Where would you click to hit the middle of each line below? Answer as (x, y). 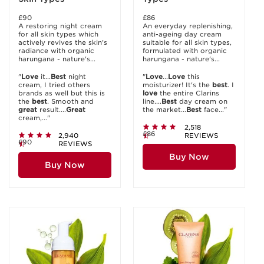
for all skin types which (58, 34)
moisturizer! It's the (177, 85)
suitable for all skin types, (187, 42)
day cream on (202, 101)
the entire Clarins (188, 93)
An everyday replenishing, (188, 26)
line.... (152, 101)
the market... (164, 110)
